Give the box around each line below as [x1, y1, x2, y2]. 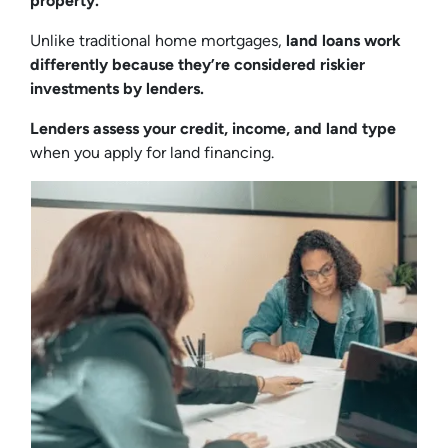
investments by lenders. [30, 78, 208, 98]
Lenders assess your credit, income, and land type [30, 118, 396, 138]
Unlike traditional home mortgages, [30, 30, 286, 50]
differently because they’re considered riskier [30, 54, 365, 74]
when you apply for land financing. [30, 142, 278, 162]
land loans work [286, 30, 401, 50]
